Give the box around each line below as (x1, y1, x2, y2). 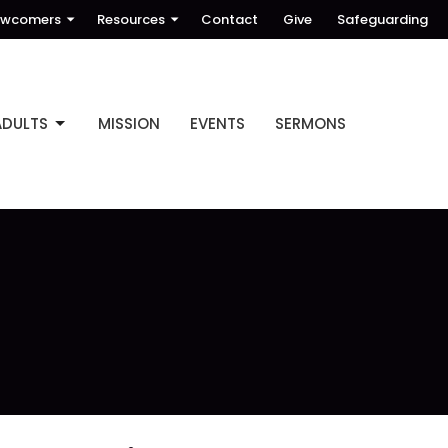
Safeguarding (337, 10, 428, 29)
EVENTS (190, 113, 245, 135)
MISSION (98, 113, 160, 135)
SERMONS (275, 113, 346, 135)
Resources (97, 10, 165, 29)
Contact (201, 10, 258, 29)
